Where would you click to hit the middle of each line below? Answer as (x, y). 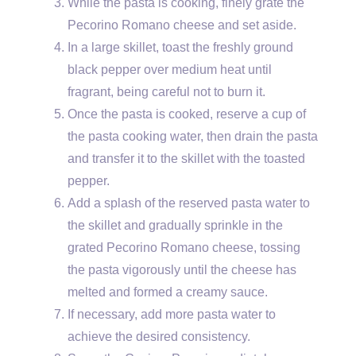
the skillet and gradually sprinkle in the (175, 226)
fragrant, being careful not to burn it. (166, 92)
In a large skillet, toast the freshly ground (180, 48)
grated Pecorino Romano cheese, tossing (184, 248)
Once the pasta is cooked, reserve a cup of (187, 114)
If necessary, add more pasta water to (172, 315)
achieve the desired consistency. (159, 337)
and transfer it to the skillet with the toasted (186, 159)
